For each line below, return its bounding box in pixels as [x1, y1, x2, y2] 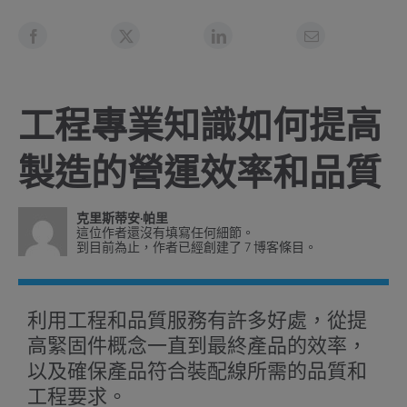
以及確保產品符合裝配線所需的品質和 [26, 361, 367, 382]
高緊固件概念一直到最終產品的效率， [26, 335, 367, 356]
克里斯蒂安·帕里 [75, 212, 168, 225]
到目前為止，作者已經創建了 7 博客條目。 [75, 241, 317, 254]
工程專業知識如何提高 [17, 108, 382, 145]
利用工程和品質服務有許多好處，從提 [26, 310, 367, 331]
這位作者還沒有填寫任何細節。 [75, 226, 254, 240]
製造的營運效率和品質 [17, 155, 382, 193]
